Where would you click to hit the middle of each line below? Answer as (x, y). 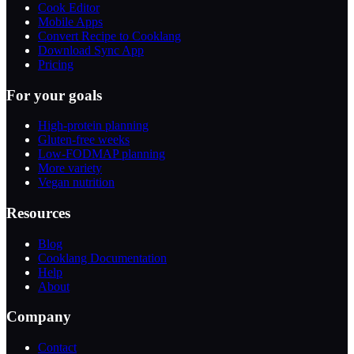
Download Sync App (91, 50)
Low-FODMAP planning (102, 154)
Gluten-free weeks (84, 140)
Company (39, 317)
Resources (38, 213)
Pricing (56, 64)
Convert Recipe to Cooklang (109, 36)
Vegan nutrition (76, 183)
